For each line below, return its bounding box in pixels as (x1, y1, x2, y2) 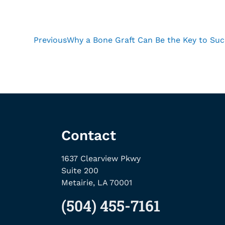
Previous (34, 35, 67, 45)
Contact (61, 127, 116, 144)
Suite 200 (61, 165, 98, 175)
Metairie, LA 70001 (61, 177, 132, 187)
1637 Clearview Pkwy (61, 153, 141, 163)
